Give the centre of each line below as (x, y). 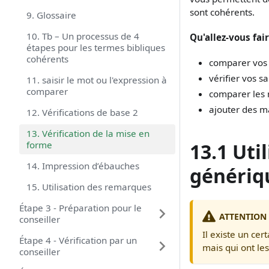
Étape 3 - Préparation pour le (80, 208)
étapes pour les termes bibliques (96, 47)
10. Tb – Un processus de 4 (83, 36)
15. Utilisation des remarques (89, 187)
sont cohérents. (222, 12)
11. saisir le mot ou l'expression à (97, 80)
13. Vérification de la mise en (88, 133)
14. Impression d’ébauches (83, 166)
